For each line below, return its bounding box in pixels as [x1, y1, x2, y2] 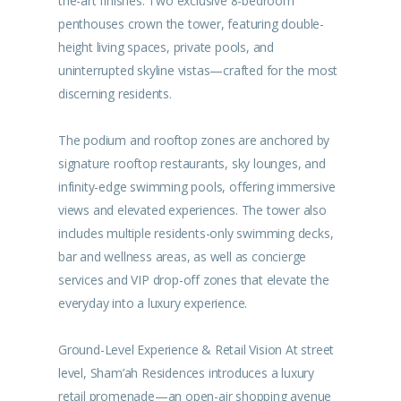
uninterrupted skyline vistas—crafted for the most [58, 62, 338, 79]
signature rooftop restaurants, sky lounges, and [58, 155, 326, 172]
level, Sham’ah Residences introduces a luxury [58, 364, 315, 381]
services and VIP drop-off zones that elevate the [58, 271, 329, 288]
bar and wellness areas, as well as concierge [58, 248, 307, 265]
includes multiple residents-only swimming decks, [58, 225, 334, 242]
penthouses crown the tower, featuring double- [58, 15, 324, 32]
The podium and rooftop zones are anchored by [58, 132, 330, 149]
